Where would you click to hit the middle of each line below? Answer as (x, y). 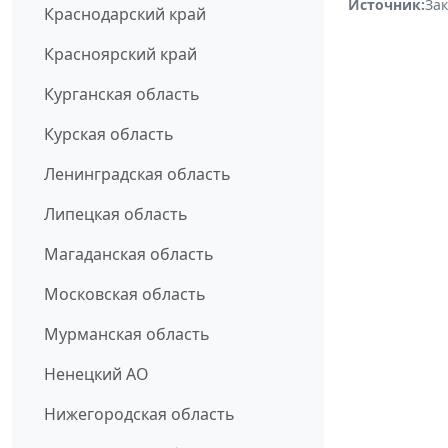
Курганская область (122, 94)
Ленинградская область (137, 174)
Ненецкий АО (96, 374)
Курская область (109, 134)
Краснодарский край (125, 14)
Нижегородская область (139, 414)
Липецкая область (116, 214)
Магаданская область (129, 254)
